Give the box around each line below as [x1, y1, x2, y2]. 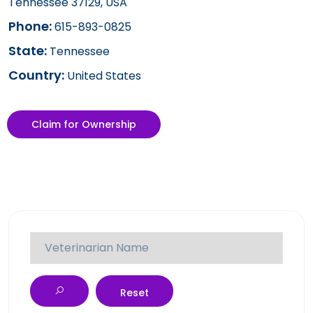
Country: [8, 66, 64, 84]
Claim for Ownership [31, 117, 136, 131]
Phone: [8, 17, 52, 35]
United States [64, 67, 141, 84]
